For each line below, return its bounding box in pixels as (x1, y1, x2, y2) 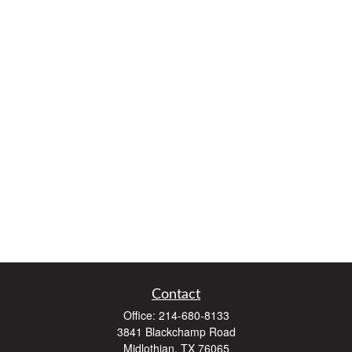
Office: (123, 307, 159, 323)
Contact (152, 288, 200, 302)
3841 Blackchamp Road (116, 324, 236, 339)
